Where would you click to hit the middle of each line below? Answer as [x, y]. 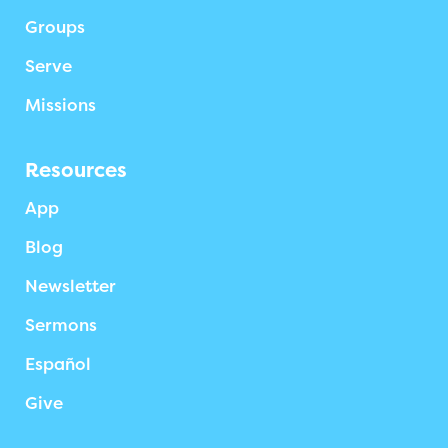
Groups [55, 27]
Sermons [61, 325]
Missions [60, 105]
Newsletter [70, 286]
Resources [76, 170]
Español [58, 364]
